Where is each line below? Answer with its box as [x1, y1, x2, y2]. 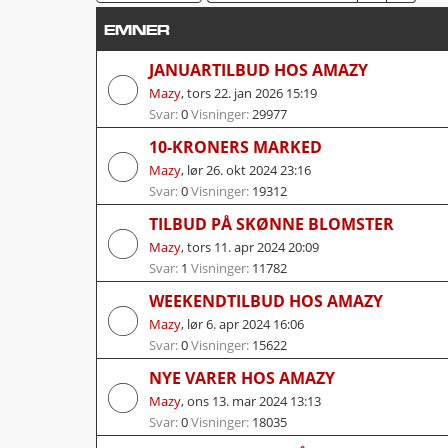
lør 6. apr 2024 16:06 [187, 314, 304, 333]
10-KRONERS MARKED [149, 135, 322, 158]
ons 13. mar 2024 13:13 [187, 391, 321, 410]
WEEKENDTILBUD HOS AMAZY [149, 289, 383, 312]
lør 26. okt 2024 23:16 [187, 160, 311, 179]
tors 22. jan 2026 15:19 [187, 83, 317, 102]
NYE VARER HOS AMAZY [149, 366, 335, 389]
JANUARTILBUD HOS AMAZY [149, 58, 368, 81]
